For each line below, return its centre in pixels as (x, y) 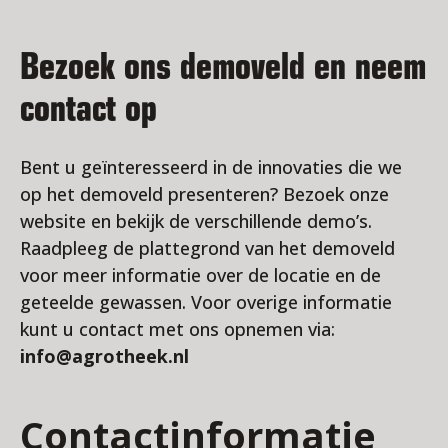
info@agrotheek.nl (104, 356)
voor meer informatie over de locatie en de (200, 275)
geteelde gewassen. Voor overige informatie (206, 302)
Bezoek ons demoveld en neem (223, 67)
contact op (88, 109)
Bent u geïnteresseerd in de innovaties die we (211, 167)
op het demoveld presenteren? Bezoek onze (204, 194)
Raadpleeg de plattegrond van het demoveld (207, 248)
